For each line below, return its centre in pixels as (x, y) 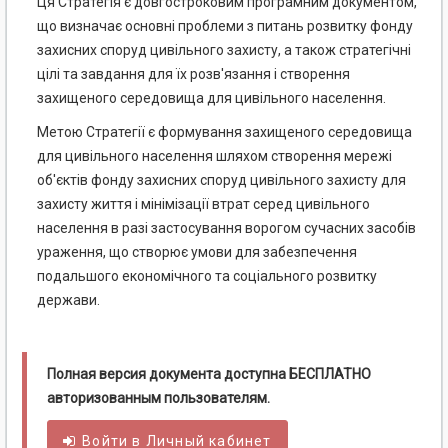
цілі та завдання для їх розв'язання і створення (193, 74)
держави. (68, 300)
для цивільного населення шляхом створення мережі (214, 156)
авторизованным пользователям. (158, 398)
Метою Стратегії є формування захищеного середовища (224, 132)
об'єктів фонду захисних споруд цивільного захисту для (221, 180)
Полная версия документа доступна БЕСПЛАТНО (209, 374)
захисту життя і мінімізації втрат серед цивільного (203, 204)
